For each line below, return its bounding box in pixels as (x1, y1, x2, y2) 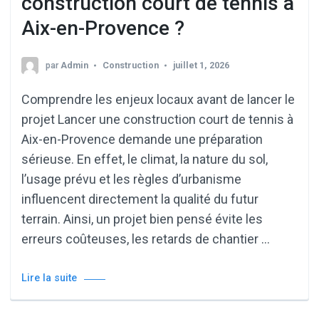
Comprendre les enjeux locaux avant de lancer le (21, 91, 295, 107)
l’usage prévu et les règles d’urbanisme (21, 171, 241, 187)
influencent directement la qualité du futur (21, 191, 258, 206)
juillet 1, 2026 (173, 59, 229, 70)
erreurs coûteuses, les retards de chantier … (21, 231, 270, 246)
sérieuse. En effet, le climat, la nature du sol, (21, 151, 268, 167)
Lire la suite (21, 271, 77, 284)
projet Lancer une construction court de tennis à (21, 111, 293, 127)
